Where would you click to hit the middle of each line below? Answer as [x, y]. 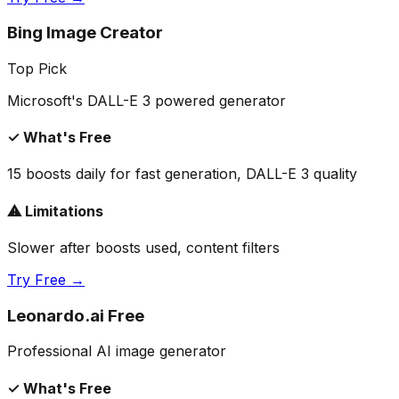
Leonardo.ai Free [76, 315]
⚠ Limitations [55, 211]
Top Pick [37, 68]
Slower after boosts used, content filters [143, 248]
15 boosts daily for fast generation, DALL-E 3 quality [182, 174]
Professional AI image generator [117, 351]
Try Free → [46, 280]
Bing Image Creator [85, 33]
